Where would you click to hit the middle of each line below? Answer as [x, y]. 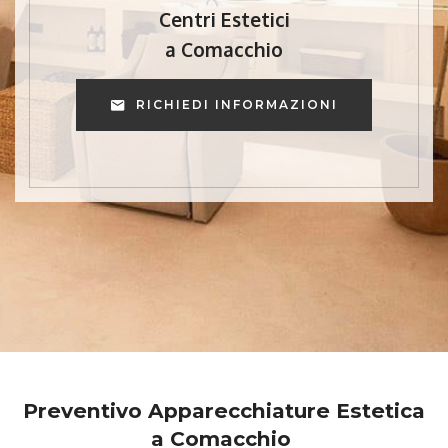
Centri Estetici [224, 19]
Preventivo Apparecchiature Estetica [224, 411]
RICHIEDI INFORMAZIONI [237, 105]
